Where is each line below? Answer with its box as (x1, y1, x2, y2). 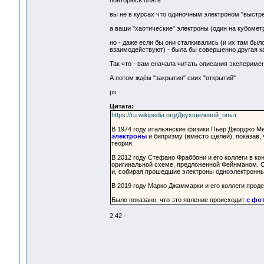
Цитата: (109, 103, 134, 110)
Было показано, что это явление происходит (111, 196, 246, 204)
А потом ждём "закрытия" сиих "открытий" (109, 74, 236, 82)
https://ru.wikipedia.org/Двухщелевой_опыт (111, 111, 237, 119)
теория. (111, 140, 134, 147)
